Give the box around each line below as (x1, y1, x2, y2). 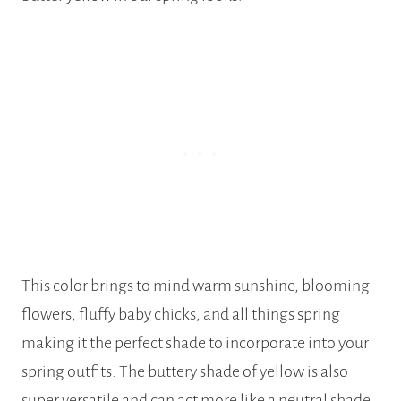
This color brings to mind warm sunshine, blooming (21, 277, 370, 295)
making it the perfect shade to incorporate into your (21, 334, 369, 353)
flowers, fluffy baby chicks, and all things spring (21, 305, 340, 324)
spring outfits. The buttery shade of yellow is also (21, 363, 348, 381)
